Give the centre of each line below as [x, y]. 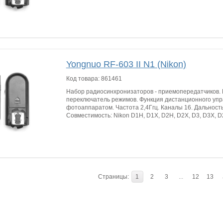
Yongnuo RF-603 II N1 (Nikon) [126, 64]
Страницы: [113, 177]
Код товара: [83, 79]
